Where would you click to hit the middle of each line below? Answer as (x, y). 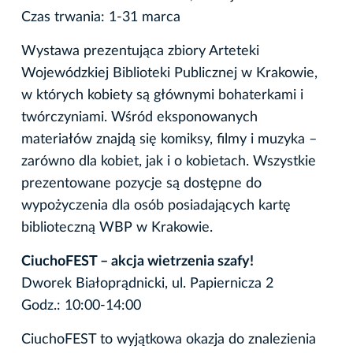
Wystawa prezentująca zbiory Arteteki (140, 51)
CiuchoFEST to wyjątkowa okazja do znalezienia (169, 339)
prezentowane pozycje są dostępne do (141, 183)
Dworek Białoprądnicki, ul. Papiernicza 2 (147, 283)
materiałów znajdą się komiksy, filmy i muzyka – (169, 139)
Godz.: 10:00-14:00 (81, 305)
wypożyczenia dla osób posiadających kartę (156, 205)
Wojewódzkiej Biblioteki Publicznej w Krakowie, (169, 73)
